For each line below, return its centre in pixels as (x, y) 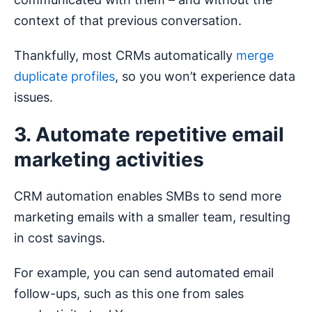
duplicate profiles (64, 76)
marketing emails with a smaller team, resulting (152, 217)
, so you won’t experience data (205, 76)
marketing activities (109, 159)
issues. (33, 97)
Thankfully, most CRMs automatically (125, 55)
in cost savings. (60, 237)
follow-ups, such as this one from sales (129, 293)
